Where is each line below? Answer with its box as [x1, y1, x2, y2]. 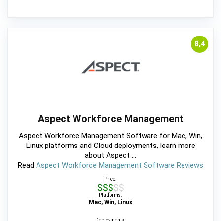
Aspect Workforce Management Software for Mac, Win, [19, 131, 202, 140]
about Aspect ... [85, 150, 136, 160]
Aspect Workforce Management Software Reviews [36, 160, 203, 170]
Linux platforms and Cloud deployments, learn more [26, 141, 195, 150]
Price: [104, 175, 117, 182]
